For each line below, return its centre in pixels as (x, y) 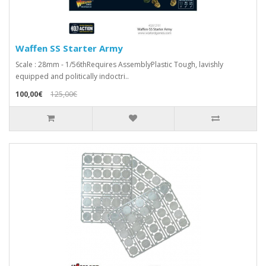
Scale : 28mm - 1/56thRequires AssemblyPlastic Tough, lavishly (119, 65)
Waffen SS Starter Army (69, 48)
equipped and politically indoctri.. (72, 77)
